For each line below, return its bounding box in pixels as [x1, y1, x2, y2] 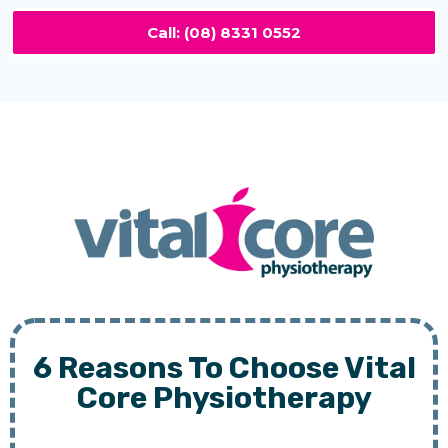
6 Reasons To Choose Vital [32, 350, 416, 387]
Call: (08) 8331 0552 [147, 22, 301, 42]
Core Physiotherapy [76, 380, 372, 417]
